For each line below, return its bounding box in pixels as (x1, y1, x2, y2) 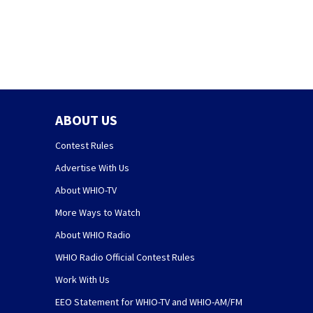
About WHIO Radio (54, 228, 131, 241)
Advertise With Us (54, 161, 129, 174)
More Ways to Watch (54, 205, 140, 219)
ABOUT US (54, 110, 117, 129)
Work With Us (54, 272, 110, 286)
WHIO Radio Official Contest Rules (54, 250, 195, 263)
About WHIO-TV (54, 183, 117, 196)
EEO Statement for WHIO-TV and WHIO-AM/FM (54, 295, 242, 308)
